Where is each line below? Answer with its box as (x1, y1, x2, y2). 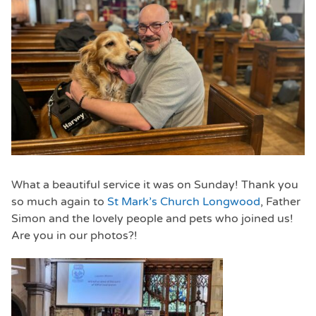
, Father (260, 195, 300, 209)
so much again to (11, 195, 107, 209)
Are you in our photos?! (11, 229, 138, 243)
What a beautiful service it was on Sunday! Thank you (11, 178, 298, 193)
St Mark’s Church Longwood (107, 195, 260, 209)
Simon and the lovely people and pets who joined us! (11, 212, 293, 226)
